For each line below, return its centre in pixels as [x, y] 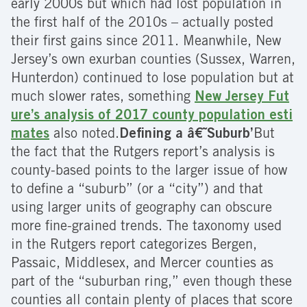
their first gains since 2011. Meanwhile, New [146, 43]
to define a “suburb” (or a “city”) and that [137, 191]
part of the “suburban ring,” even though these [151, 283]
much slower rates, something [103, 98]
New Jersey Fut [242, 98]
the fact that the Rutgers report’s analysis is [143, 154]
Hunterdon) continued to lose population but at [152, 80]
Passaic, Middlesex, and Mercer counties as [142, 265]
